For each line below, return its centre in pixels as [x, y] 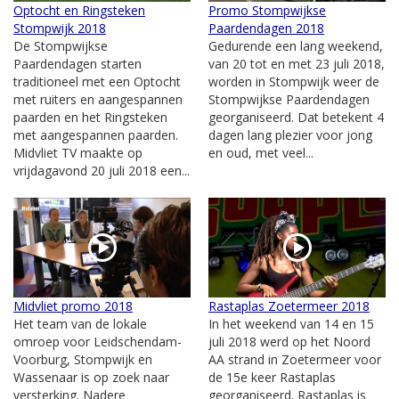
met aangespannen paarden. [96, 134]
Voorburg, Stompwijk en [83, 359]
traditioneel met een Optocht [97, 81]
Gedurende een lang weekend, [296, 45]
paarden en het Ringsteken [90, 117]
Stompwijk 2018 [60, 28]
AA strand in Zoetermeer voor [295, 359]
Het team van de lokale [80, 323]
